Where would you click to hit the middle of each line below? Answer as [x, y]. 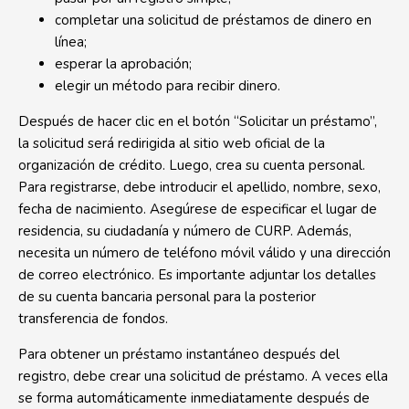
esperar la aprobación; [123, 64]
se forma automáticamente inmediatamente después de [194, 398]
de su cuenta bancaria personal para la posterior [167, 297]
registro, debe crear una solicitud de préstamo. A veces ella [203, 376]
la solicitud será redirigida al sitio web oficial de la [172, 143]
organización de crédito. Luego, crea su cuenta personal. [192, 165]
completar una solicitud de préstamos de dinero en [213, 20]
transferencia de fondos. [93, 319]
